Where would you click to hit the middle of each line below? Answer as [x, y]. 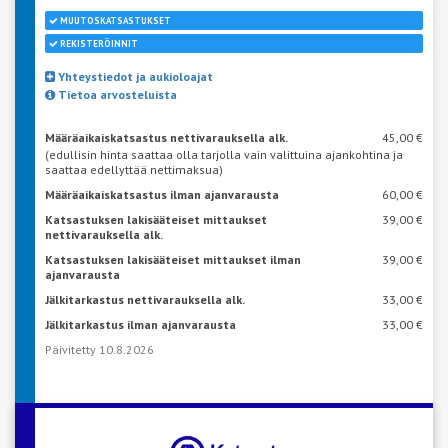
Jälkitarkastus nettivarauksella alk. [145, 299]
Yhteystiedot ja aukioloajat [134, 76]
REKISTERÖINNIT [98, 43]
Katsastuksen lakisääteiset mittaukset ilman [173, 259]
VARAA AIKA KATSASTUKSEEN [222, 432]
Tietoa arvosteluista [116, 94]
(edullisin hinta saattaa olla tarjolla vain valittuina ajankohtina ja [224, 154]
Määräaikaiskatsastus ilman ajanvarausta [162, 194]
